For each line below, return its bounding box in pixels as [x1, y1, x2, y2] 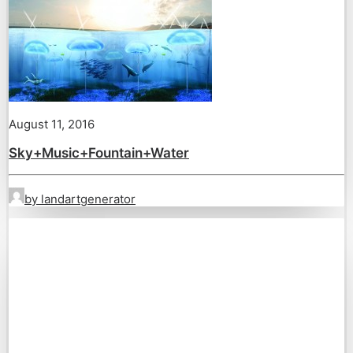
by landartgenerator [24, 191, 136, 206]
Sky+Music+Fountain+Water [9, 145, 189, 161]
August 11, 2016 [9, 117, 95, 132]
